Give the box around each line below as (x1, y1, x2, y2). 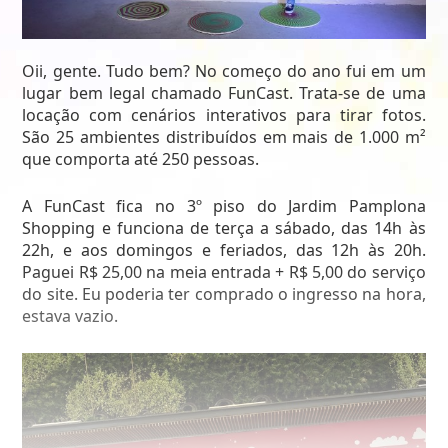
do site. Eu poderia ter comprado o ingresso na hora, (22, 283, 426, 306)
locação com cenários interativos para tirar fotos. (22, 103, 426, 126)
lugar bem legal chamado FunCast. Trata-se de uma (22, 81, 426, 104)
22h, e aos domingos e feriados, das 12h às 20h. (22, 239, 426, 262)
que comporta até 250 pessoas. (22, 147, 260, 170)
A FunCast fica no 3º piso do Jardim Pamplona (22, 195, 426, 218)
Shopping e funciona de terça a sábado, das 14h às (22, 217, 426, 240)
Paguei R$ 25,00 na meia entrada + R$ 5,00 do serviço (22, 261, 426, 284)
